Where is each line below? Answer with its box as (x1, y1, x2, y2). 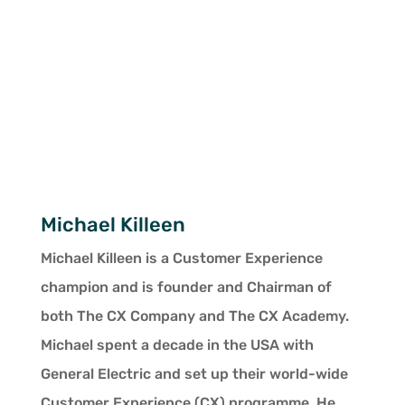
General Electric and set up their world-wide (40, 365, 348, 382)
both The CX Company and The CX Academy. (40, 307, 349, 325)
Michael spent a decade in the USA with (40, 336, 314, 353)
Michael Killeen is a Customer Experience (40, 250, 323, 267)
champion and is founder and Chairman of (40, 278, 332, 296)
